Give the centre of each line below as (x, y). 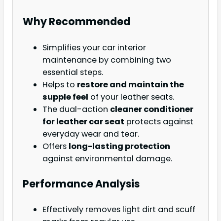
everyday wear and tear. (91, 134)
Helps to (60, 84)
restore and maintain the (130, 84)
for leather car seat (83, 121)
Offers (55, 146)
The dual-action (76, 109)
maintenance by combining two (107, 60)
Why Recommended (76, 22)
